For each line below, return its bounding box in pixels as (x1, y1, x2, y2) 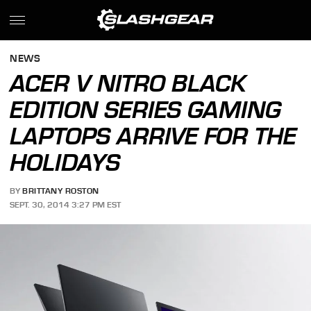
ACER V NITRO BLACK (10, 69, 247, 97)
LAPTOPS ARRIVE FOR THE (10, 122, 297, 150)
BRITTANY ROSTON (22, 186, 99, 196)
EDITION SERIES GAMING (10, 96, 282, 124)
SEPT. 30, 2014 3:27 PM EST (10, 199, 121, 210)
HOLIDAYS (10, 149, 121, 176)
